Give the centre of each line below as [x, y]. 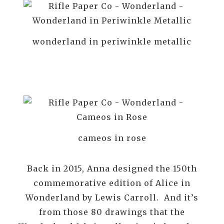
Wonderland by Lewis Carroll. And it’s [112, 198]
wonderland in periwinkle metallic [112, 42]
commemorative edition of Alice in [112, 183]
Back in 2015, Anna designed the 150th [112, 169]
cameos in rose [112, 138]
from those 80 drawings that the [112, 212]
